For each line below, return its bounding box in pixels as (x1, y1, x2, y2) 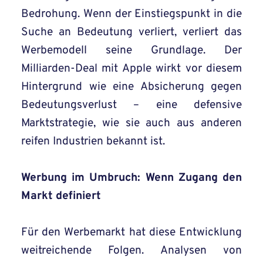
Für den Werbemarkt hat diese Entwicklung (21, 225, 242, 240)
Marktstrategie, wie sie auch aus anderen (21, 116, 242, 131)
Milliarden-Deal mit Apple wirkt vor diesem (21, 62, 242, 76)
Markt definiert (21, 189, 101, 204)
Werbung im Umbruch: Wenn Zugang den (21, 171, 242, 186)
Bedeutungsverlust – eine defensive (21, 98, 242, 113)
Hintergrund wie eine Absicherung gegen (21, 80, 242, 95)
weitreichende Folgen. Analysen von (21, 244, 242, 258)
